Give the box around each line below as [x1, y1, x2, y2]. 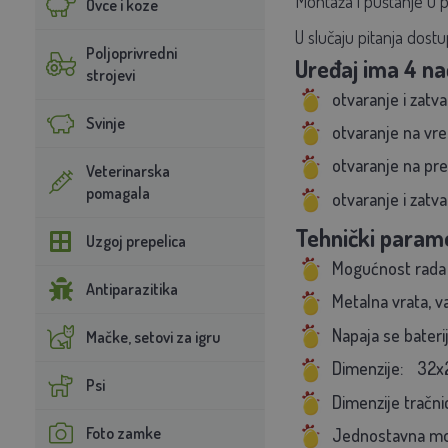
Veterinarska [85, 160, 170, 181]
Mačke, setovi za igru [85, 326, 220, 347]
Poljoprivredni [85, 42, 177, 63]
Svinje [85, 112, 125, 133]
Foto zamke [85, 422, 161, 443]
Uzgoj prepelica [85, 230, 186, 251]
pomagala [85, 182, 150, 203]
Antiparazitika [85, 278, 178, 299]
